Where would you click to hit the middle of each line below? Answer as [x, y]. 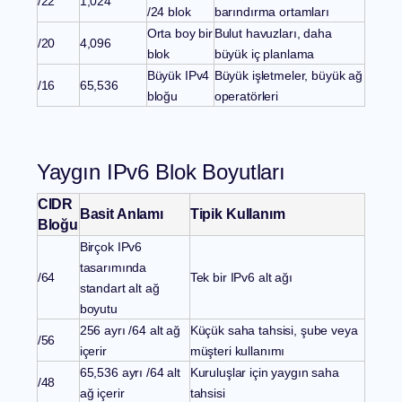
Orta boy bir [179, 34]
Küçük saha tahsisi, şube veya [274, 331]
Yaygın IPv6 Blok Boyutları [161, 172]
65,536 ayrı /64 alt [130, 373]
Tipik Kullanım [237, 214]
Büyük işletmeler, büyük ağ [288, 76]
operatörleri [246, 96]
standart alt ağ [119, 288]
